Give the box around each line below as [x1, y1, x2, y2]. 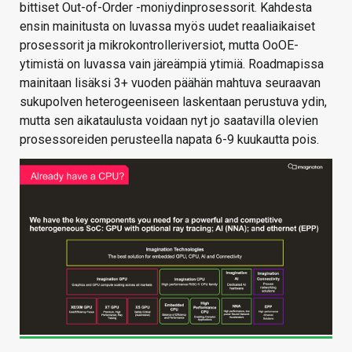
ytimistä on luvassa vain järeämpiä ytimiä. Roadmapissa [20, 57, 324, 72]
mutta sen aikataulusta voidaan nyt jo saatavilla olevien [20, 113, 318, 129]
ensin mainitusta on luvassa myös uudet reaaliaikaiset [20, 19, 315, 35]
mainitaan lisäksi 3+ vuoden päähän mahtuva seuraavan [20, 75, 321, 91]
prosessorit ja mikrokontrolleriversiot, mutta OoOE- [20, 38, 299, 53]
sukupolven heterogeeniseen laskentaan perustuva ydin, [20, 94, 327, 110]
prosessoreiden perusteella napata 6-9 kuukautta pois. [20, 132, 319, 148]
